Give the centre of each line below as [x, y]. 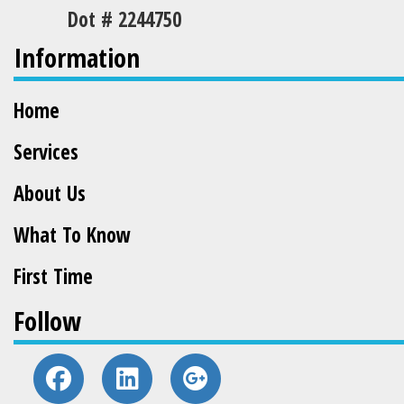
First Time [53, 277]
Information [77, 58]
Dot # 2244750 [124, 20]
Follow [47, 321]
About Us [50, 194]
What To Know [72, 235]
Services [46, 152]
